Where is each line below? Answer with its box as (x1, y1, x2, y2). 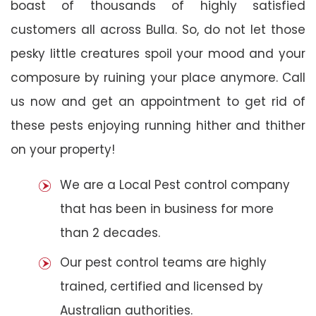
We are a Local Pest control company (60, 176, 290, 193)
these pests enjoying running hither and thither (11, 116, 305, 134)
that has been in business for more (60, 200, 274, 217)
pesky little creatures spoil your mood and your (11, 44, 305, 62)
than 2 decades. (60, 224, 160, 241)
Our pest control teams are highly (60, 253, 267, 271)
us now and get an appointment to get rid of (11, 92, 305, 110)
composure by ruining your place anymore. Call (11, 68, 305, 86)
